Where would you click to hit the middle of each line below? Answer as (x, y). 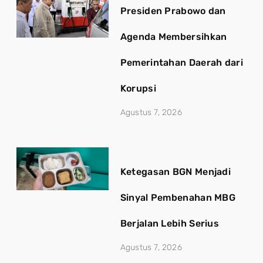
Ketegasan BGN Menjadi (176, 171)
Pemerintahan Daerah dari (181, 62)
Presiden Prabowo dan (173, 11)
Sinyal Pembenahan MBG (178, 197)
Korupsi (138, 88)
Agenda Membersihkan (173, 36)
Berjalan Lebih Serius (170, 223)
